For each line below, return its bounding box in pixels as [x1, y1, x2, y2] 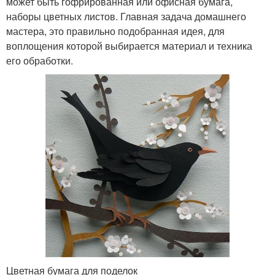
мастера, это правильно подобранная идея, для [6, 24, 225, 39]
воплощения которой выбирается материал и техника [6, 39, 252, 53]
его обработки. [6, 53, 73, 68]
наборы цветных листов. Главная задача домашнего [6, 9, 246, 24]
